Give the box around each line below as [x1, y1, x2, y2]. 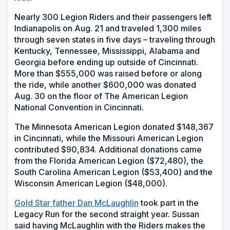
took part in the [139, 197, 199, 208]
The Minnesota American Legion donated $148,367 [14, 121, 214, 132]
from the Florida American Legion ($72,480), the [14, 155, 203, 166]
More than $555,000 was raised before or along [14, 68, 202, 79]
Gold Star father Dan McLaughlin [14, 197, 139, 208]
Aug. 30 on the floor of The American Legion [14, 90, 188, 101]
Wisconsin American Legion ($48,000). [14, 178, 167, 188]
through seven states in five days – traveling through [14, 34, 215, 45]
